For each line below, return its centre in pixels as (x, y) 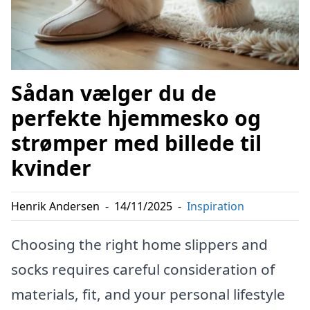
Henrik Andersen (55, 207)
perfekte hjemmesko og (136, 118)
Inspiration (216, 207)
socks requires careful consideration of (143, 270)
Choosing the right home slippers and (139, 245)
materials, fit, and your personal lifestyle (148, 294)
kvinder (51, 168)
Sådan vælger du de (114, 93)
